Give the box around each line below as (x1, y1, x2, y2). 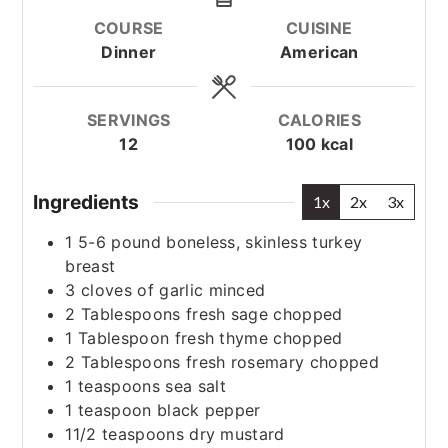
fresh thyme (174, 327, 269, 348)
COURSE (93, 18, 164, 38)
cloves (81, 279, 132, 300)
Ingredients (33, 190, 140, 215)
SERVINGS (86, 110, 171, 130)
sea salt (165, 375, 226, 396)
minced (208, 279, 266, 300)
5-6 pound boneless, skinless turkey (78, 231, 363, 252)
